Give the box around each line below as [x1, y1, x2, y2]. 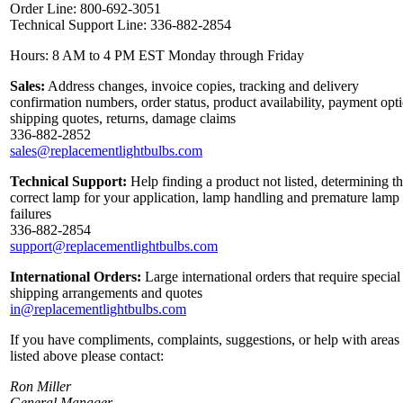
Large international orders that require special [141, 268, 400, 284]
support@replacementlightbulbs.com [10, 237, 218, 254]
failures [10, 205, 51, 221]
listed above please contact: [10, 347, 164, 363]
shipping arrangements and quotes [10, 284, 202, 300]
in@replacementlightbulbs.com [10, 300, 186, 317]
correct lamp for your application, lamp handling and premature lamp [10, 189, 399, 205]
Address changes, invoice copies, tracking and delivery [45, 77, 359, 94]
